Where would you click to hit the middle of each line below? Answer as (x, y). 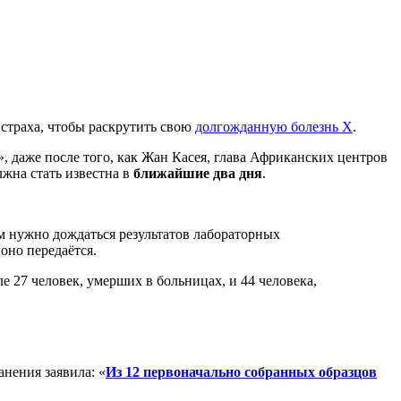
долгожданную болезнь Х (274, 126)
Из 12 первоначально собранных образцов (241, 372)
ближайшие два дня (198, 173)
